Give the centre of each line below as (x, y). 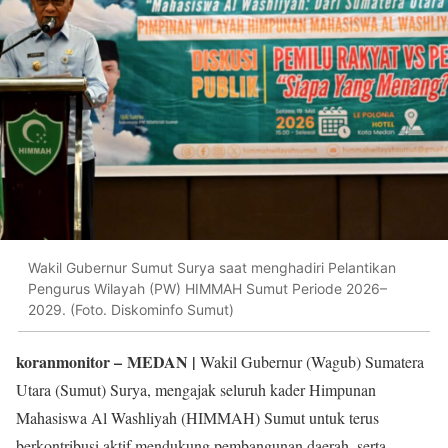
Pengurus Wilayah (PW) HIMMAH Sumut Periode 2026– (207, 289)
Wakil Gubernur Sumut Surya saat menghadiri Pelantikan (212, 268)
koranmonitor (63, 361)
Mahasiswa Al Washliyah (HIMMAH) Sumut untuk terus (197, 417)
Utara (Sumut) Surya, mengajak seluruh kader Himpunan (196, 389)
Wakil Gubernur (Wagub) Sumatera (310, 361)
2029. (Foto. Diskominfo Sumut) (131, 310)
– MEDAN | (153, 361)
